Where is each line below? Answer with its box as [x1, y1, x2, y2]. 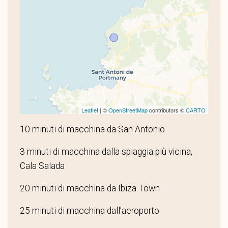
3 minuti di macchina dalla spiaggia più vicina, [20, 146, 192, 157]
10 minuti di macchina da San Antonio [20, 124, 165, 134]
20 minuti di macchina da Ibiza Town [20, 183, 160, 193]
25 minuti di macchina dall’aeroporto [20, 205, 159, 216]
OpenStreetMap [108, 105, 148, 114]
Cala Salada [20, 160, 65, 171]
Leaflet [81, 105, 98, 114]
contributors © [148, 105, 186, 114]
